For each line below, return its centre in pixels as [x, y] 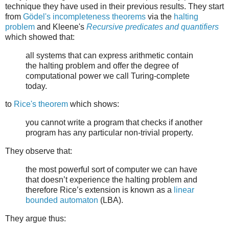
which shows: [94, 104]
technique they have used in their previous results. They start [114, 6]
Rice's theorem [41, 104]
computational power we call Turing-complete [108, 76]
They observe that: [39, 151]
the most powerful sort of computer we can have [111, 169]
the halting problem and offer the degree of [102, 65]
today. [36, 86]
